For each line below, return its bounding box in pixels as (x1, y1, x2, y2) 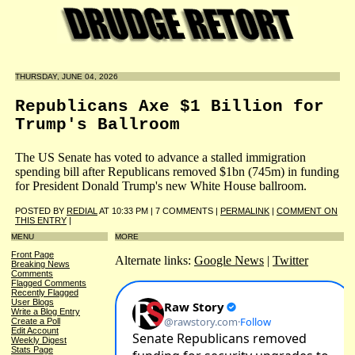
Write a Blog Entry (11, 307, 80, 317)
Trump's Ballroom (15, 115, 180, 134)
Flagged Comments (11, 278, 86, 288)
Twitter (273, 254, 308, 267)
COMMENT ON (277, 205, 338, 216)
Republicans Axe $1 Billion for (15, 97, 324, 116)
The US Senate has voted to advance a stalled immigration (15, 150, 306, 164)
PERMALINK (220, 205, 269, 216)
